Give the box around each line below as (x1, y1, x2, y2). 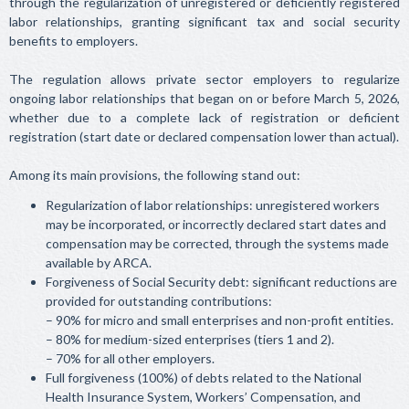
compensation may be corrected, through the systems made (46, 236, 389, 251)
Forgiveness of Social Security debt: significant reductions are (46, 274, 397, 289)
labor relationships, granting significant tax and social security (9, 14, 400, 29)
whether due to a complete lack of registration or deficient (9, 110, 400, 125)
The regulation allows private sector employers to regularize (9, 71, 400, 87)
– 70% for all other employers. (46, 351, 215, 366)
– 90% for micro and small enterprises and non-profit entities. (46, 312, 393, 328)
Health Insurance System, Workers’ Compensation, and (46, 389, 361, 404)
